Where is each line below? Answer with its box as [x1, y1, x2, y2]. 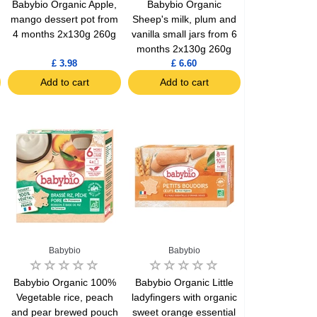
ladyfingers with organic [131, 292, 237, 304]
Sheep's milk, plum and [132, 13, 236, 25]
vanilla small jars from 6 [131, 28, 237, 40]
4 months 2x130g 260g [13, 28, 117, 40]
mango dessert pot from [11, 13, 119, 25]
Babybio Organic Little [134, 277, 234, 289]
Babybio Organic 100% [13, 277, 116, 289]
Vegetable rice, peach [16, 292, 113, 304]
